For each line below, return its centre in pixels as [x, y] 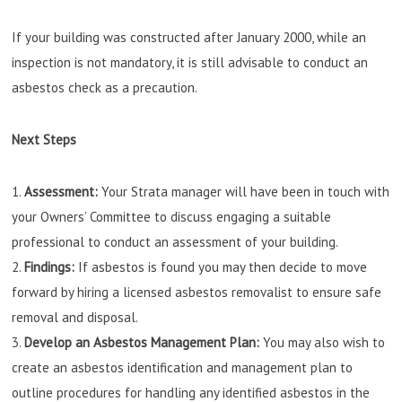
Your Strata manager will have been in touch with [246, 192]
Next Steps [44, 140]
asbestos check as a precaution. [105, 88]
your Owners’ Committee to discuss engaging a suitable [172, 217]
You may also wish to [324, 343]
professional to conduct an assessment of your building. [175, 242]
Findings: [50, 267]
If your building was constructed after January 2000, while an [189, 38]
